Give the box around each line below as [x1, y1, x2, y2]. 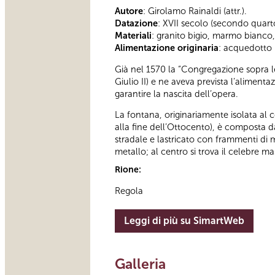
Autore [115, 6, 143, 17]
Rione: [115, 165, 143, 176]
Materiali [115, 30, 152, 42]
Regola [115, 185, 143, 196]
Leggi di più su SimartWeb [124, 214, 244, 227]
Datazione [115, 18, 158, 29]
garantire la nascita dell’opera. [115, 88, 238, 99]
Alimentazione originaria [115, 42, 219, 54]
